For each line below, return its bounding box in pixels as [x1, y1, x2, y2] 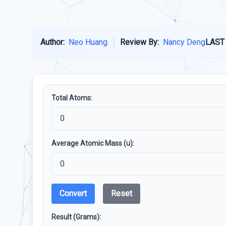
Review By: [120, 37, 159, 47]
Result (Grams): [51, 213, 101, 221]
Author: [40, 37, 65, 47]
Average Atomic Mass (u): [51, 139, 134, 147]
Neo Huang [69, 37, 107, 47]
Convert [60, 189, 87, 198]
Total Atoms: [51, 94, 92, 102]
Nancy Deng [163, 37, 205, 47]
